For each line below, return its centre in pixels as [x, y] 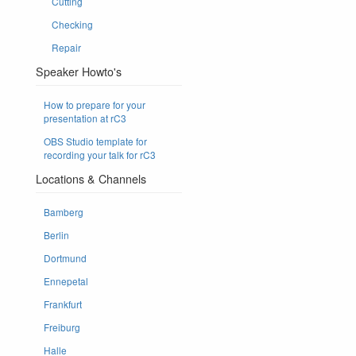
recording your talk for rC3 [100, 154]
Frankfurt [63, 304]
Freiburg [62, 327]
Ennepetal [66, 281]
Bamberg [64, 211]
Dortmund [65, 257]
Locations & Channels [91, 178]
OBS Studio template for [95, 141]
